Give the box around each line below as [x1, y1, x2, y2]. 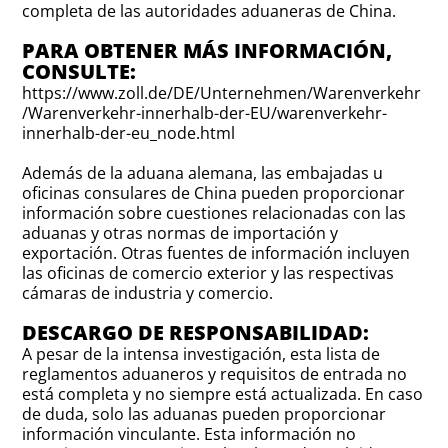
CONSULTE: [22, 58, 137, 86]
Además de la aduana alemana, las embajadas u [22, 162, 384, 185]
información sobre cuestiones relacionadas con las [22, 202, 407, 225]
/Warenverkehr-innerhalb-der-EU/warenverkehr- [22, 102, 388, 125]
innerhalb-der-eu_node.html [22, 122, 236, 145]
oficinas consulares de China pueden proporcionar [22, 182, 406, 205]
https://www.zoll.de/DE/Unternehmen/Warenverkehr [22, 82, 422, 105]
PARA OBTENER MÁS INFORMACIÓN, [22, 37, 393, 65]
